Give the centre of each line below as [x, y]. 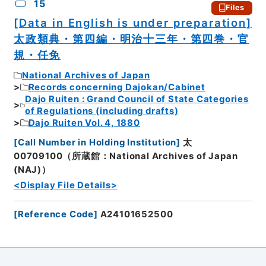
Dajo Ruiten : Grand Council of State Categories [137, 99]
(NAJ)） [32, 170]
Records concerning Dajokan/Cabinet [117, 88]
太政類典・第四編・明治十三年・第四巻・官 [131, 38]
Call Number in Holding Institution [97, 142]
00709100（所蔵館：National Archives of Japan [126, 156]
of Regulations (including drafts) [102, 111]
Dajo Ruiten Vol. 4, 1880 [84, 123]
